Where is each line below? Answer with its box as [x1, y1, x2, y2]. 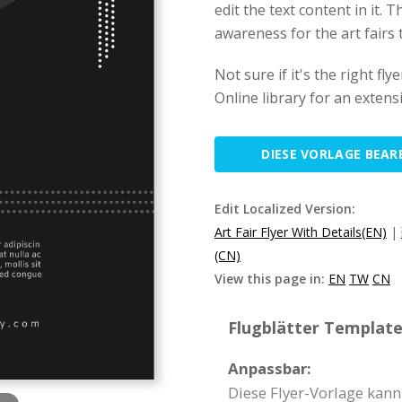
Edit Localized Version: [214, 200, 355, 217]
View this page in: [214, 270, 328, 287]
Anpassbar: [228, 358, 311, 379]
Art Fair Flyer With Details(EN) [214, 223, 387, 240]
